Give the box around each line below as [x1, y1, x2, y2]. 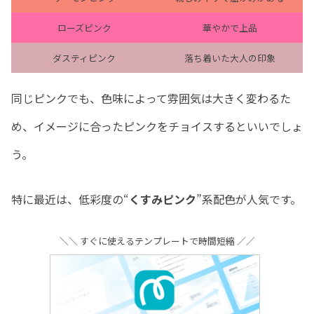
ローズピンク [57, 21, 111, 35]
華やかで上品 [203, 21, 257, 35]
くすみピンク [129, 191, 196, 208]
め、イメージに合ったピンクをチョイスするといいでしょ [11, 118, 303, 135]
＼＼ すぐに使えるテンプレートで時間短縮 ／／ [59, 234, 255, 248]
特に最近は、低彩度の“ [11, 191, 129, 208]
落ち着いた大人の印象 [184, 51, 275, 65]
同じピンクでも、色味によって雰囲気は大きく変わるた [11, 90, 291, 107]
